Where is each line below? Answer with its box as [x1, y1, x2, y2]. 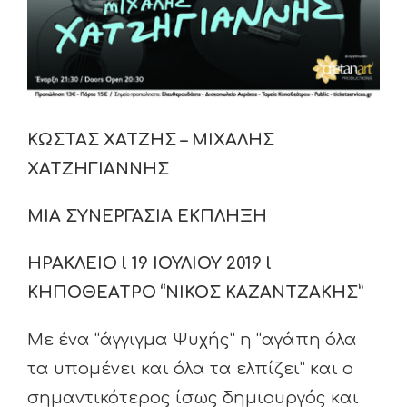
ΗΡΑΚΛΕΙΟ [27, 253, 122, 273]
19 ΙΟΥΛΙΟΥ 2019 [127, 253, 266, 273]
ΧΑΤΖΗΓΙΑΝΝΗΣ [27, 159, 169, 178]
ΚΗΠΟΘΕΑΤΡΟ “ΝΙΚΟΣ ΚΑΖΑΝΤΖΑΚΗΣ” [27, 283, 363, 302]
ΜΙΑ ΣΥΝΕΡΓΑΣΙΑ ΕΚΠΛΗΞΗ [27, 206, 267, 225]
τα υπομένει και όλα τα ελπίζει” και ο [27, 359, 353, 378]
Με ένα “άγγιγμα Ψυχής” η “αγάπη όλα [27, 330, 357, 349]
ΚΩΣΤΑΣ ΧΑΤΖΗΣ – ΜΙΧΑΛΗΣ [27, 130, 274, 149]
